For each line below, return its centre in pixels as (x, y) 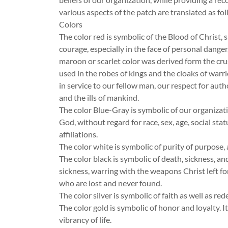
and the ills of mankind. (99, 97)
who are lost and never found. (110, 183)
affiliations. (78, 134)
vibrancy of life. (85, 220)
